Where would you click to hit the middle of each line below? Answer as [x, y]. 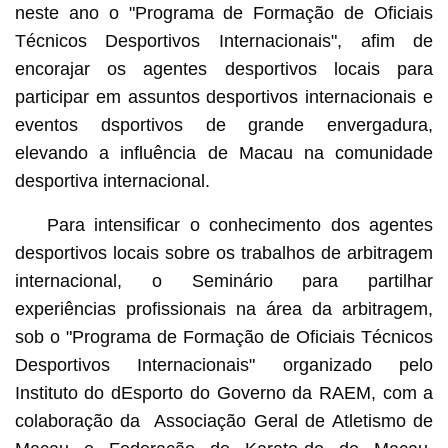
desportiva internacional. [112, 180]
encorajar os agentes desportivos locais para [224, 68]
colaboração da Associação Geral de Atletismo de [224, 420]
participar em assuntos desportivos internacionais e [224, 96]
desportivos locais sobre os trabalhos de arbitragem [224, 252]
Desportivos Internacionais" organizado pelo [224, 364]
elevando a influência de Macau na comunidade [224, 152]
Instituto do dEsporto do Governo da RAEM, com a [224, 392]
